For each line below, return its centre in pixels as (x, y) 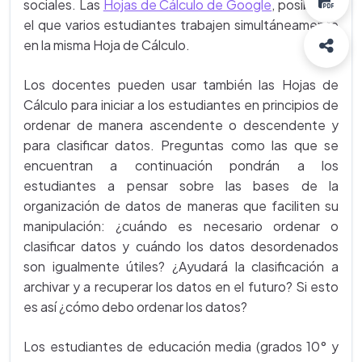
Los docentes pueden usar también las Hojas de (181, 84)
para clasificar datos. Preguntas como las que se (181, 145)
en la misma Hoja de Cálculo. (108, 45)
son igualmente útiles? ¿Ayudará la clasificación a (181, 266)
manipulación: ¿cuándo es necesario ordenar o (181, 226)
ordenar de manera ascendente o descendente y (181, 125)
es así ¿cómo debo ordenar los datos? (135, 307)
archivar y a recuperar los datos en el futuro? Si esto (181, 286)
